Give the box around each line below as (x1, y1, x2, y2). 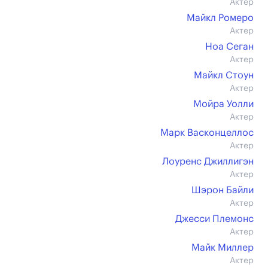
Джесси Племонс (175, 214, 254, 224)
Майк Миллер (191, 243, 254, 252)
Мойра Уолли (193, 99, 254, 109)
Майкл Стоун (194, 71, 254, 80)
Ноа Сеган (205, 42, 254, 51)
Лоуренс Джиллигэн (162, 157, 254, 166)
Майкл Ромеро (187, 13, 254, 23)
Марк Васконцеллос (160, 128, 254, 138)
